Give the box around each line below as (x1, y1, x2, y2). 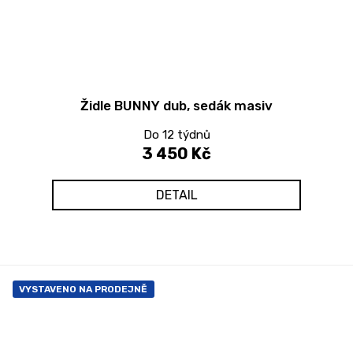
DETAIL (155, 187, 198, 203)
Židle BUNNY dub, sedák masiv (80, 97, 273, 113)
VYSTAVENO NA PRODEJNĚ (19, 283, 147, 295)
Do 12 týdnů (143, 127, 210, 142)
